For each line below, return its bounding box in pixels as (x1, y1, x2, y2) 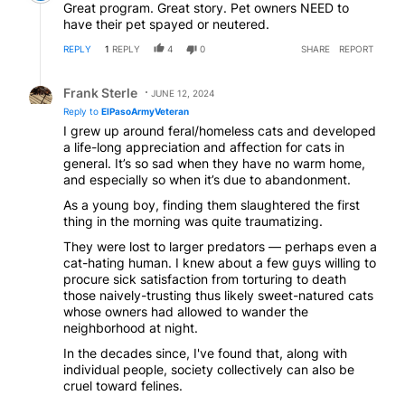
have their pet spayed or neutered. (63, 15, 269, 32)
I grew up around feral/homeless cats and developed (63, 122, 376, 138)
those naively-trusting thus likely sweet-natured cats (63, 287, 373, 303)
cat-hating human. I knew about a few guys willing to (63, 254, 376, 270)
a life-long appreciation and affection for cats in (63, 138, 344, 155)
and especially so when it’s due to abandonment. (63, 171, 351, 187)
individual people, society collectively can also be (63, 361, 354, 377)
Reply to (63, 105, 101, 117)
